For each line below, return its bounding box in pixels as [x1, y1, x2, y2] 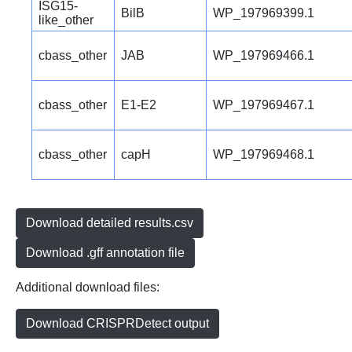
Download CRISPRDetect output [26, 317, 209, 331]
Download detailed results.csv [26, 216, 193, 230]
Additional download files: [16, 280, 159, 295]
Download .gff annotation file [26, 246, 185, 260]
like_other [38, 13, 93, 27]
